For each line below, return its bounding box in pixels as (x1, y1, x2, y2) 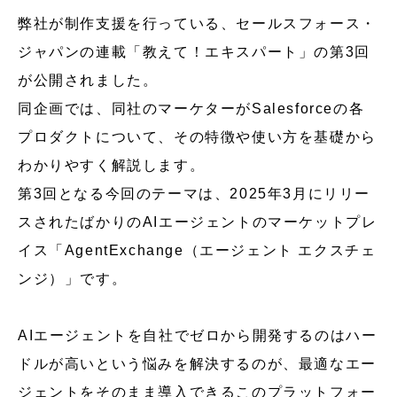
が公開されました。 (18, 73, 159, 88)
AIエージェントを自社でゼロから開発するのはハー (18, 328, 378, 343)
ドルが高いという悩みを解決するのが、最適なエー (18, 356, 377, 371)
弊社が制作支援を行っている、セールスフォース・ (18, 16, 377, 31)
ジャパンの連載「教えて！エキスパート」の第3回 (18, 44, 370, 59)
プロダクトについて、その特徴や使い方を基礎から (18, 129, 377, 144)
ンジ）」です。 (18, 271, 128, 286)
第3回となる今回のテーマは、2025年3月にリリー (18, 186, 370, 201)
